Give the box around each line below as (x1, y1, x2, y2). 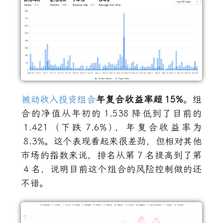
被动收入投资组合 (21, 94, 96, 106)
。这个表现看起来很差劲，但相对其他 (44, 136, 202, 147)
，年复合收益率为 (115, 122, 202, 133)
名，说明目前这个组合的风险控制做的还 (31, 164, 202, 175)
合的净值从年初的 (21, 108, 102, 119)
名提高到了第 (145, 150, 202, 161)
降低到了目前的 (131, 108, 202, 119)
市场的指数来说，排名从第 (21, 150, 135, 161)
